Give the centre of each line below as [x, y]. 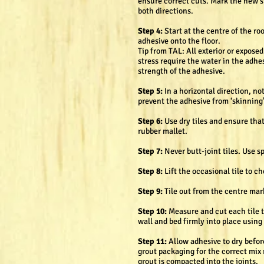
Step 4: [151, 31]
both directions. [166, 11]
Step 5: [150, 91]
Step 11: [153, 241]
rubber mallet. [163, 131]
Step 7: [150, 151]
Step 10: [152, 211]
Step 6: [151, 121]
